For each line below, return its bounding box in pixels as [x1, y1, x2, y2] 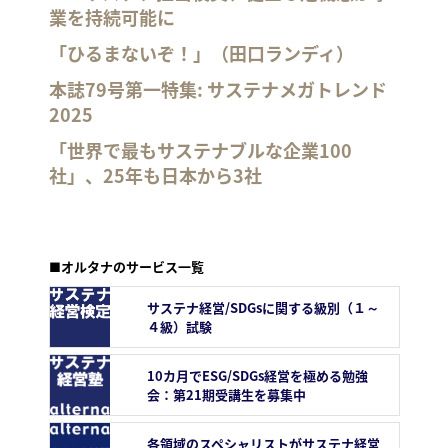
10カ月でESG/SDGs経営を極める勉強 [146, 365, 368, 385]
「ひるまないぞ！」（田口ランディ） [48, 39, 354, 66]
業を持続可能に [48, 3, 175, 30]
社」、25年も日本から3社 [48, 161, 262, 188]
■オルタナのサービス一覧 [48, 256, 204, 276]
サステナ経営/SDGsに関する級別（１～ [146, 297, 379, 317]
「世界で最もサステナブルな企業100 [48, 136, 352, 163]
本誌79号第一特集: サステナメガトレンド [48, 75, 387, 102]
